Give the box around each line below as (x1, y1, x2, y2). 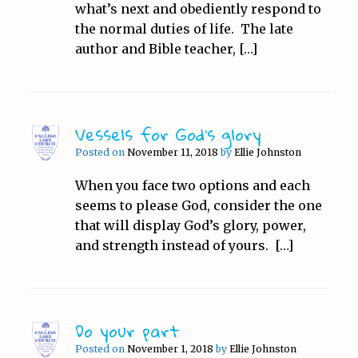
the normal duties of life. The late (74, 20, 293, 37)
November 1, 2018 (126, 342, 213, 355)
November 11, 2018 (126, 145, 218, 158)
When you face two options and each (74, 177, 310, 193)
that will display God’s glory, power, (74, 217, 306, 233)
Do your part (74, 314, 180, 347)
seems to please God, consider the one (74, 197, 322, 213)
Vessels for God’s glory (74, 117, 261, 150)
